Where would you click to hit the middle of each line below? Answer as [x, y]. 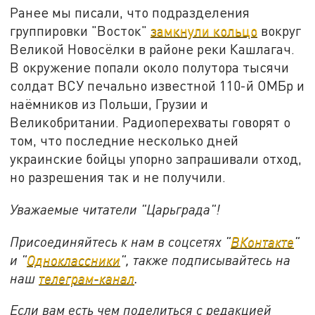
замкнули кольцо [204, 31]
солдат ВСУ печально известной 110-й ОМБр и [157, 86]
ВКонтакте [263, 241]
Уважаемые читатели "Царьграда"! [115, 209]
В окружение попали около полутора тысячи [150, 67]
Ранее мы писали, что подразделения [130, 13]
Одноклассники [74, 259]
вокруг [279, 31]
